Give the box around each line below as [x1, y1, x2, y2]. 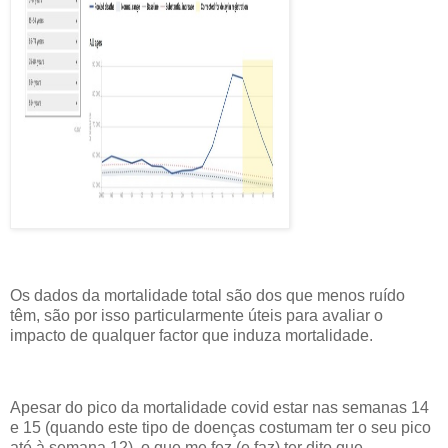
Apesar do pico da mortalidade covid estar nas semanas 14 [10, 398, 429, 416]
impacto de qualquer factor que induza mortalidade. [10, 326, 373, 344]
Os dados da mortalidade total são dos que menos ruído [10, 286, 405, 304]
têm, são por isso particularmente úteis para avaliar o [10, 306, 383, 324]
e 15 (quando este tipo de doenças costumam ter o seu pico [10, 418, 431, 436]
